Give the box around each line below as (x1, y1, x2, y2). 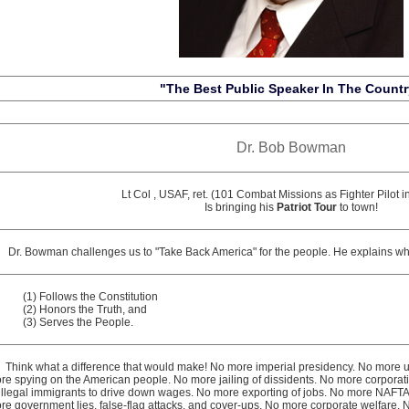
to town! (336, 201, 378, 214)
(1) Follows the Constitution (23, 290, 158, 303)
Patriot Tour (276, 201, 337, 214)
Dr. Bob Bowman (236, 140, 346, 155)
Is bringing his (204, 201, 277, 214)
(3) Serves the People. (23, 316, 133, 329)
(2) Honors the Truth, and (23, 303, 147, 316)
